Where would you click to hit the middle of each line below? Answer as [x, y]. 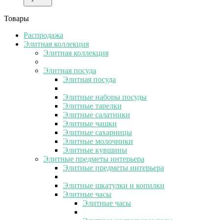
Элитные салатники [96, 114]
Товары [16, 18]
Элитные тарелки [92, 106]
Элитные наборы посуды [105, 97]
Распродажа [43, 35]
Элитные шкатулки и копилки [114, 185]
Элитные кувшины [95, 150]
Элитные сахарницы [97, 132]
